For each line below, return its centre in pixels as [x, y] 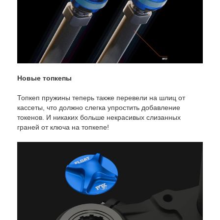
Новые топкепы [44, 78]
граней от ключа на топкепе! [63, 127]
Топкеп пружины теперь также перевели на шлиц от [101, 98]
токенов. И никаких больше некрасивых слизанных [99, 118]
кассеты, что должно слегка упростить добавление [99, 108]
